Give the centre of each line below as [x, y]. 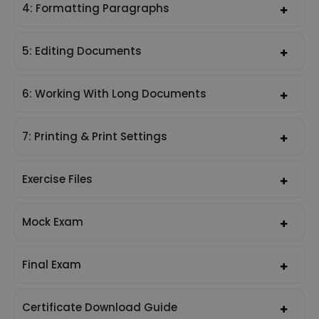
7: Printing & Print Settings [95, 136]
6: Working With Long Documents [114, 93]
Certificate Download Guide [100, 307]
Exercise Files [57, 179]
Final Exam [52, 264]
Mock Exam [53, 221]
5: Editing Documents [82, 51]
